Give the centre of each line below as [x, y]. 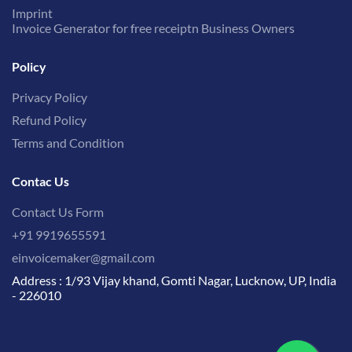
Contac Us [40, 181]
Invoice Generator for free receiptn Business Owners [153, 28]
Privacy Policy [49, 97]
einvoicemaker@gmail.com [83, 258]
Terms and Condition [68, 143]
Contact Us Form [58, 212]
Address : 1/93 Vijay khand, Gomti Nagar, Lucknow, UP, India [174, 280]
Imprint [32, 13]
